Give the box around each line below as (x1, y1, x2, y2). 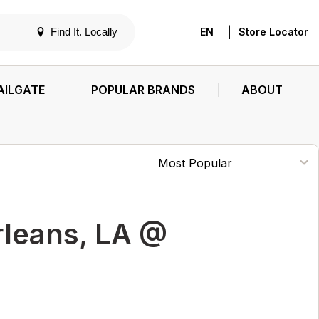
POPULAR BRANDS (90, 83, 195, 97)
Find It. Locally (50, 26, 117, 38)
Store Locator (239, 26, 308, 38)
